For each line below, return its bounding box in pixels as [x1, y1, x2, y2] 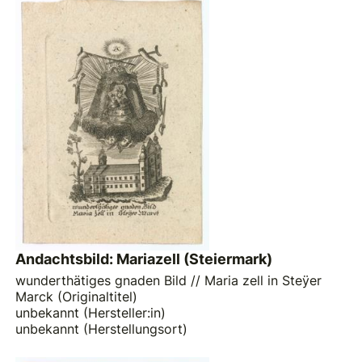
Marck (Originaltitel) [15, 288, 138, 305]
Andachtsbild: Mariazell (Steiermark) [15, 250, 273, 268]
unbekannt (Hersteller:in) [15, 304, 166, 321]
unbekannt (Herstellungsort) [15, 320, 188, 337]
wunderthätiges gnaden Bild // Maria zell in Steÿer [15, 271, 322, 288]
